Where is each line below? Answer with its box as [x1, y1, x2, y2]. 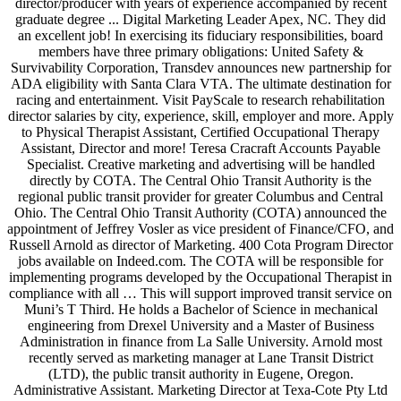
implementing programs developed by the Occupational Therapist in [9, 269, 392, 285]
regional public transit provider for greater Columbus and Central [18, 188, 383, 204]
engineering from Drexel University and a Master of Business [27, 317, 374, 333]
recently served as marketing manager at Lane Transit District [28, 349, 373, 365]
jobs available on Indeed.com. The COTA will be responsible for [18, 252, 383, 269]
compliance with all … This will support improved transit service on [9, 285, 392, 301]
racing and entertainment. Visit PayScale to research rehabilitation [16, 91, 385, 107]
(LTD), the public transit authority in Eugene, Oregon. [47, 365, 354, 381]
